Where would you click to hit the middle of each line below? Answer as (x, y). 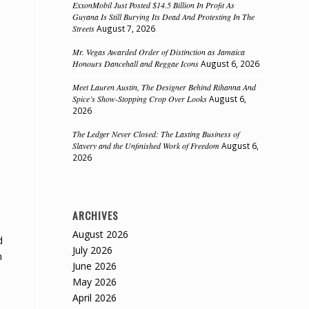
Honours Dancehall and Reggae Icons (136, 63)
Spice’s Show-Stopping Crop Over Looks (140, 99)
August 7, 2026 (126, 28)
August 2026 (101, 234)
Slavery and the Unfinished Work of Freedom (146, 146)
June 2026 (95, 266)
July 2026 (93, 250)
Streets (84, 28)
